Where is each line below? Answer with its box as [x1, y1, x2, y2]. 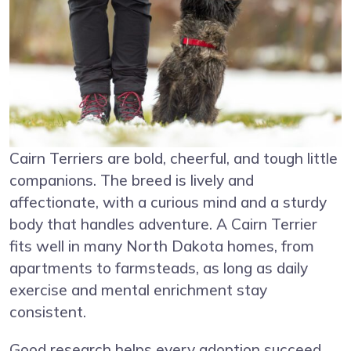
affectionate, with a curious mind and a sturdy [9, 193, 327, 212]
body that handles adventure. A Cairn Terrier [9, 215, 317, 234]
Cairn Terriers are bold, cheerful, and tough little [9, 149, 338, 168]
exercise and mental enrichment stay [9, 280, 267, 300]
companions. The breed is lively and [9, 171, 254, 190]
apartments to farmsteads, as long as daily [9, 259, 308, 278]
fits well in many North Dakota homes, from [9, 237, 314, 256]
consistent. [9, 302, 86, 322]
